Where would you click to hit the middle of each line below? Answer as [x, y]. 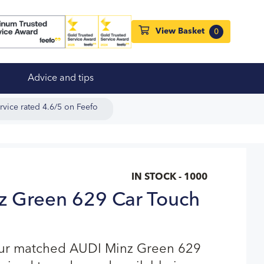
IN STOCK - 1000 [169, 177]
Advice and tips [60, 78]
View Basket [180, 31]
